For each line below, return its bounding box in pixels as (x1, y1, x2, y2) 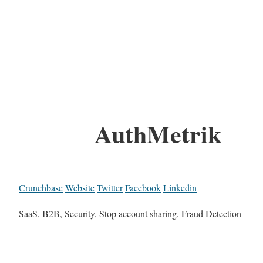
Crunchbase (19, 181, 63, 194)
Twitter (97, 181, 123, 194)
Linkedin (163, 181, 197, 194)
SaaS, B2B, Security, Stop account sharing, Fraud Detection (19, 207, 241, 220)
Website (65, 181, 95, 194)
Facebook (125, 181, 161, 194)
